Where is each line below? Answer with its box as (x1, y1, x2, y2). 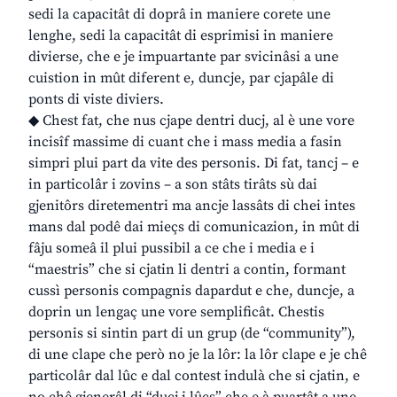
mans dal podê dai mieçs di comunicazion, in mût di (28, 218, 360, 237)
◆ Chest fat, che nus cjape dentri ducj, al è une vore (28, 112, 354, 130)
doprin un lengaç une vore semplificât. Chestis (28, 303, 324, 322)
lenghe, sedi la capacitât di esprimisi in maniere (28, 27, 333, 45)
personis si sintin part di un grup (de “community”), (28, 324, 355, 343)
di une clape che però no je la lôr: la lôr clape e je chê (28, 346, 367, 364)
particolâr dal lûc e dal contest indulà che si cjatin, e (28, 367, 360, 385)
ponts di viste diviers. (28, 90, 164, 109)
